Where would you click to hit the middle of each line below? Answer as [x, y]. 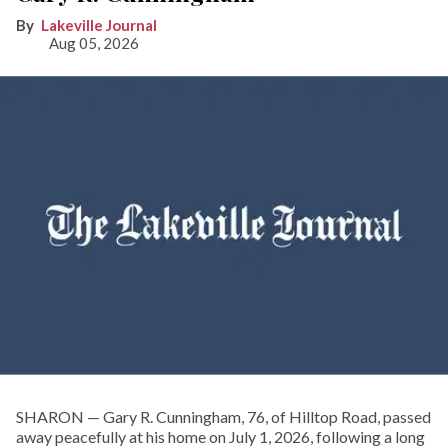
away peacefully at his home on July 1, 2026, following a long [220, 436]
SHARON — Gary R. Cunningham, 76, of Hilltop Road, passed [223, 416]
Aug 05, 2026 [93, 42]
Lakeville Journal [99, 24]
